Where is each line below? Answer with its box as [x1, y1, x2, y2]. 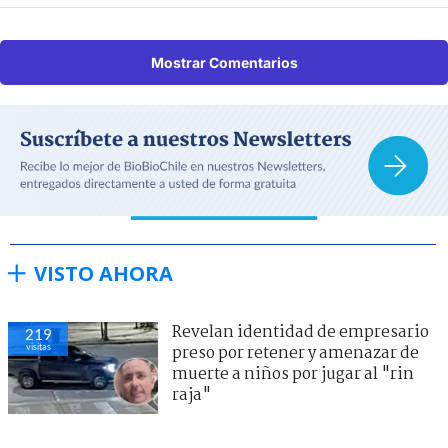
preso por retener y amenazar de [172, 341, 419, 367]
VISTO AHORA [34, 260, 173, 288]
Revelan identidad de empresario [172, 320, 429, 346]
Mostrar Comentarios [150, 53, 298, 71]
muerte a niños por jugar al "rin [172, 362, 414, 388]
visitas [25, 341, 51, 353]
